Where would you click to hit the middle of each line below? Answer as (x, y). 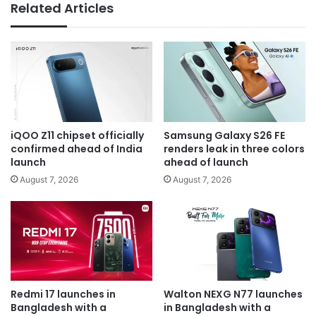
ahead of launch (206, 162)
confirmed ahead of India (77, 148)
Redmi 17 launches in (63, 294)
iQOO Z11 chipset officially (77, 135)
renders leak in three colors (234, 148)
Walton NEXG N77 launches (233, 294)
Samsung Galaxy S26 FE (224, 135)
